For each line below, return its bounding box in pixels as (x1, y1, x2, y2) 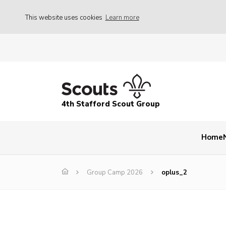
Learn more (105, 13, 139, 22)
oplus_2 (161, 168, 187, 178)
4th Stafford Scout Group (62, 99, 160, 109)
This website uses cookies (25, 13, 104, 22)
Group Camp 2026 (87, 168, 143, 178)
